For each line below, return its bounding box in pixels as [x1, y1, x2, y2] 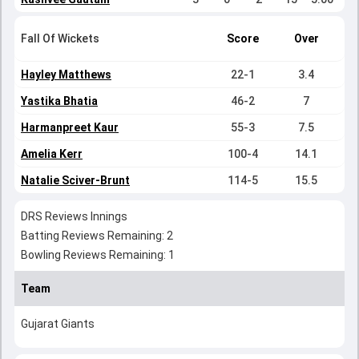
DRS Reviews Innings [21, 210, 127, 223]
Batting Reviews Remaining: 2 [21, 229, 173, 242]
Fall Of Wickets [21, 32, 99, 45]
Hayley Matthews [21, 68, 111, 81]
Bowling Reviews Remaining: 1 [21, 248, 175, 261]
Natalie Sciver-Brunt [21, 174, 130, 187]
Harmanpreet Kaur [21, 121, 119, 134]
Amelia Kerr [21, 147, 83, 160]
